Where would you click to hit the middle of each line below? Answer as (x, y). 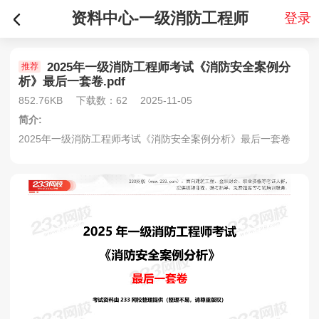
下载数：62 (101, 100)
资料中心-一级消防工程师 (159, 19)
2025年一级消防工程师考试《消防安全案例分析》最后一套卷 (155, 138)
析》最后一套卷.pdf (72, 81)
